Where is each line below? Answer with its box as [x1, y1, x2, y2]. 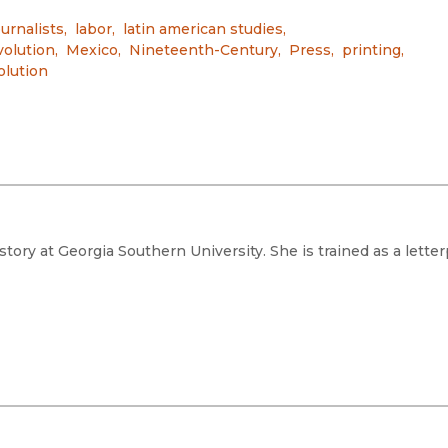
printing [342, 40, 401, 59]
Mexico [66, 40, 118, 59]
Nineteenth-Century [129, 40, 278, 59]
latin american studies [123, 19, 283, 38]
